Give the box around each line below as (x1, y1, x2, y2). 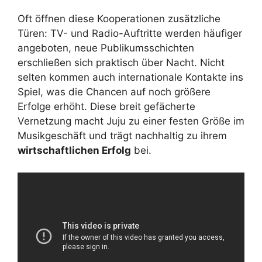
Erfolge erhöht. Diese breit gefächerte (18, 100, 195, 112)
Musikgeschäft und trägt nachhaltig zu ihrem (18, 129, 227, 142)
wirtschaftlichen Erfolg (18, 144, 131, 156)
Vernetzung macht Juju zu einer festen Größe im (18, 115, 244, 127)
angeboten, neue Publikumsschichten (18, 42, 194, 54)
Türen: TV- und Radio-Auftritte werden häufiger (18, 27, 242, 39)
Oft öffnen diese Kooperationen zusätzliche (18, 12, 220, 25)
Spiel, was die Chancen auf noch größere (18, 85, 211, 98)
